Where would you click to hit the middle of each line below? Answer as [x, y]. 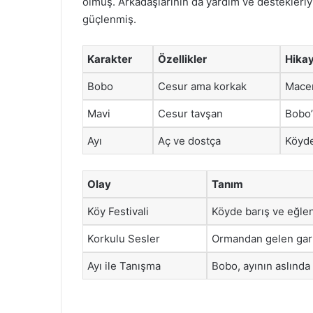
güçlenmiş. [109, 19]
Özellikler [182, 59]
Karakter [110, 59]
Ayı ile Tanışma [124, 265]
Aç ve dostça [189, 141]
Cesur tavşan [190, 114]
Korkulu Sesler [124, 238]
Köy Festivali [118, 211]
